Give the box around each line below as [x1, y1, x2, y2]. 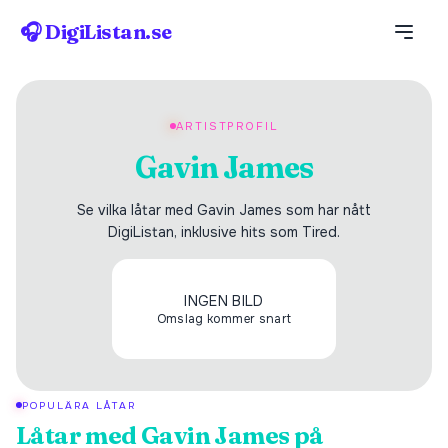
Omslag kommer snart [156, 311, 292, 327]
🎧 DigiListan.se [20, 19, 172, 44]
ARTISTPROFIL [175, 119, 279, 133]
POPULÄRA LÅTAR [22, 398, 136, 412]
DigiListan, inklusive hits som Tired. [108, 223, 340, 241]
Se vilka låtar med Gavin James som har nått [77, 201, 371, 219]
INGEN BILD [184, 292, 264, 310]
